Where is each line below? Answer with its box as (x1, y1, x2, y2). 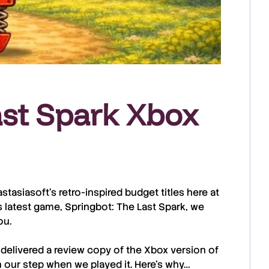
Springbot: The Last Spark (65, 201, 186, 213)
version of (168, 244, 219, 256)
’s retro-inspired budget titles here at (49, 186, 219, 199)
